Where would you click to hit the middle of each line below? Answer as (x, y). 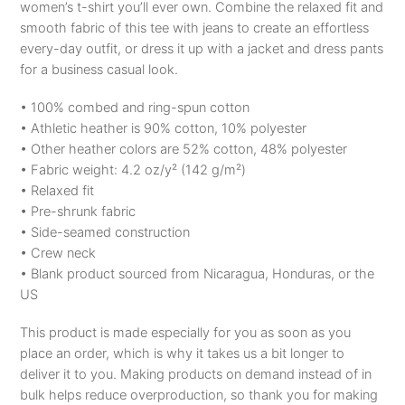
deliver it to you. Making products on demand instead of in (196, 374)
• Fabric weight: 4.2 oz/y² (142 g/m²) (133, 170)
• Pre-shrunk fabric (78, 211)
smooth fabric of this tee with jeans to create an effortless (195, 28)
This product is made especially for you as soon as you (186, 332)
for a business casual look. (99, 69)
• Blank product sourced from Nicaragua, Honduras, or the (198, 273)
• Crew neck (58, 253)
